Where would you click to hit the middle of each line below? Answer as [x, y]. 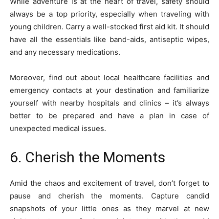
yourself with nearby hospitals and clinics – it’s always [109, 103]
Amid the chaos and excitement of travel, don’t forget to [109, 183]
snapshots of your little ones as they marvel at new [109, 208]
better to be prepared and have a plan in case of [109, 115]
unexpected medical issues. [58, 128]
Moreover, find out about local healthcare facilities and [109, 77]
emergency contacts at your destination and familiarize [109, 90]
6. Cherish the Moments [88, 157]
